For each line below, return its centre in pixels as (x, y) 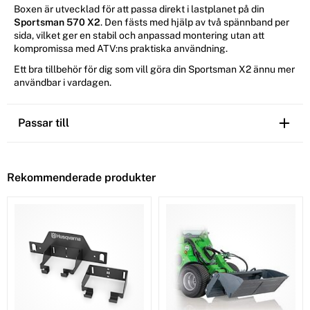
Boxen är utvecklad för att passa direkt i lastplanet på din (139, 9)
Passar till (44, 123)
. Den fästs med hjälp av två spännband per (195, 22)
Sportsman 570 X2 (57, 22)
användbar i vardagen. (63, 83)
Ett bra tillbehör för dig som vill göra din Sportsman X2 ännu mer (154, 70)
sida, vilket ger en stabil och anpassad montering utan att (139, 36)
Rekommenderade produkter (81, 178)
